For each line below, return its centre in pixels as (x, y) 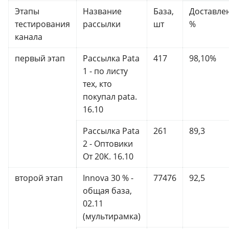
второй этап (39, 178)
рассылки (102, 24)
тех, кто (97, 84)
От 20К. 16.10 (108, 156)
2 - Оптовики (108, 143)
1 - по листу (105, 71)
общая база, (107, 190)
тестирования (42, 24)
